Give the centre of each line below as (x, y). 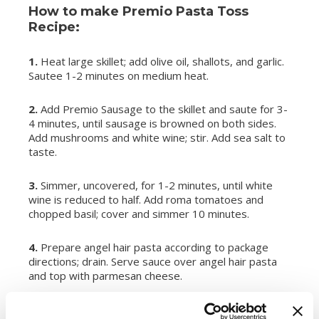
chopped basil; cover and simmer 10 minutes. (139, 214)
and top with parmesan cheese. (105, 276)
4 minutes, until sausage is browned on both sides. (152, 124)
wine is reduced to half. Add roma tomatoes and (146, 200)
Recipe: (54, 27)
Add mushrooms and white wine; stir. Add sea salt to (157, 138)
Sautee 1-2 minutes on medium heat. (119, 76)
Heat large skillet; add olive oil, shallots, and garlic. (162, 62)
